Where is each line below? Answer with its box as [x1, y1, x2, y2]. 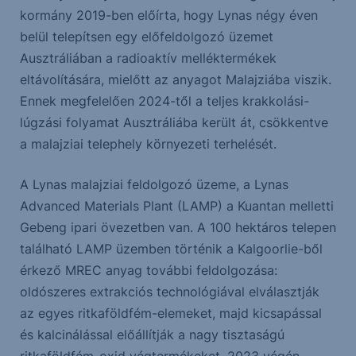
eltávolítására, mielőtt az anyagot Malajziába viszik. [19, 72, 331, 88]
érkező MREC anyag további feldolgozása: [19, 262, 277, 279]
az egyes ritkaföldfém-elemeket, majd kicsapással [19, 305, 322, 322]
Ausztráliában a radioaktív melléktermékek [19, 50, 277, 67]
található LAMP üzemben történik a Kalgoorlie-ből [19, 241, 323, 257]
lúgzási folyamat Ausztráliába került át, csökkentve [19, 114, 328, 131]
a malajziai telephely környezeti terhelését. [19, 136, 277, 153]
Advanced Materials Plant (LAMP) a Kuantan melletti [19, 198, 334, 215]
